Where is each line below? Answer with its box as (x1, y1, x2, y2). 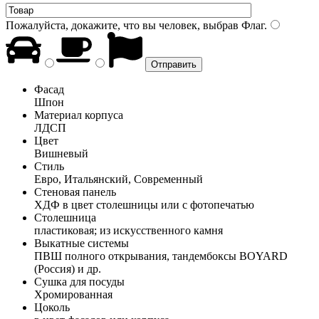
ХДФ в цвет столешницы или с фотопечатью (34, 198, 254, 211)
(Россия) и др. (34, 262, 101, 275)
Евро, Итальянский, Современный (34, 172, 203, 185)
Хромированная (34, 288, 113, 300)
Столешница (34, 211, 96, 224)
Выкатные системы (34, 236, 129, 249)
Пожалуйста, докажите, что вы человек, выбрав (6, 19, 239, 31)
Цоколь (34, 300, 70, 313)
